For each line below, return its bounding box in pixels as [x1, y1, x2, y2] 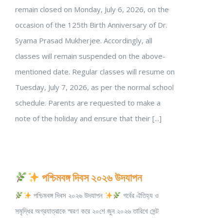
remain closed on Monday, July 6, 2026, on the [15, 4, 169, 14]
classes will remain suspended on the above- [15, 51, 165, 61]
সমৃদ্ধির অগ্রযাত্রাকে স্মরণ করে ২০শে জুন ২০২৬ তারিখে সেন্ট [15, 206, 159, 216]
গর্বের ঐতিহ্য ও [121, 190, 159, 200]
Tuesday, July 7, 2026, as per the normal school [15, 82, 174, 92]
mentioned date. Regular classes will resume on [15, 67, 175, 76]
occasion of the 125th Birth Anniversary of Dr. [15, 20, 167, 30]
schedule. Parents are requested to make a [15, 98, 161, 108]
